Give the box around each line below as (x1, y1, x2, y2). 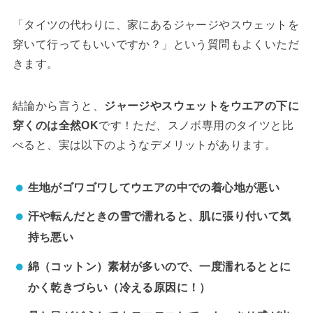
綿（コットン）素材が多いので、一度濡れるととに (27, 260, 291, 272)
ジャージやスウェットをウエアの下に (104, 100, 299, 112)
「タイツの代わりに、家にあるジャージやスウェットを (12, 19, 299, 31)
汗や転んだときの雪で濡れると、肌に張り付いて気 (27, 210, 291, 223)
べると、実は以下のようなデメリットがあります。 (12, 139, 277, 152)
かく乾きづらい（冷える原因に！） (27, 281, 211, 293)
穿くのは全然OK (12, 119, 99, 132)
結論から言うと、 (12, 100, 105, 112)
